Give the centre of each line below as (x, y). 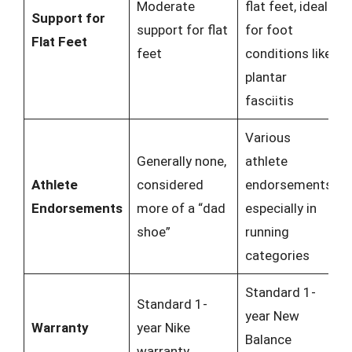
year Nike (163, 328)
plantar (266, 77)
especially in (280, 208)
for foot (269, 30)
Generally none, (181, 161)
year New (272, 316)
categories (277, 255)
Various (268, 137)
